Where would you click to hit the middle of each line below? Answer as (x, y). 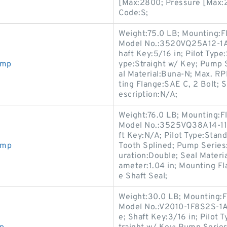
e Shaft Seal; (143, 176)
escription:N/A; (148, 95)
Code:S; (134, 13)
